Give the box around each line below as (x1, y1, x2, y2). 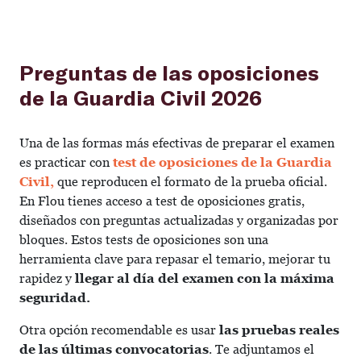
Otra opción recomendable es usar (19, 322, 219, 338)
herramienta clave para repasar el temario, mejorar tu (19, 251, 330, 267)
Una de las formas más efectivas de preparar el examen (19, 135, 334, 151)
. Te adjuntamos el (209, 342, 314, 357)
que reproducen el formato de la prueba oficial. (54, 174, 327, 189)
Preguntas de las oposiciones (19, 60, 319, 85)
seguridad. (19, 290, 90, 305)
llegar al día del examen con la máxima (75, 271, 334, 286)
